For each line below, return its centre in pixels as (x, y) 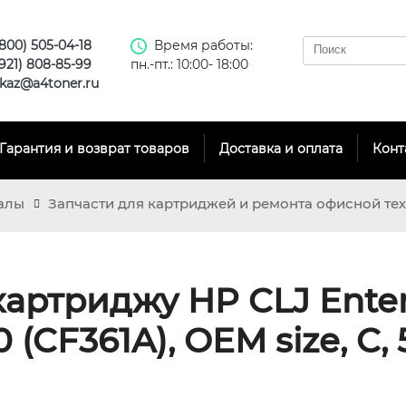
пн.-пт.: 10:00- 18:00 (189, 64)
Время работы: (203, 45)
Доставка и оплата (281, 148)
